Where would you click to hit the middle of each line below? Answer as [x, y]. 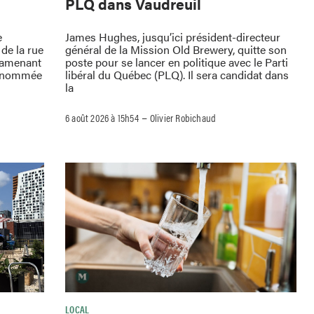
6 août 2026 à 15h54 [102, 117]
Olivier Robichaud [183, 117]
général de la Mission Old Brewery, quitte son [176, 49]
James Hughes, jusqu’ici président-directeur [173, 36]
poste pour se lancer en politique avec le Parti [177, 62]
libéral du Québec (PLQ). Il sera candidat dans [177, 74]
